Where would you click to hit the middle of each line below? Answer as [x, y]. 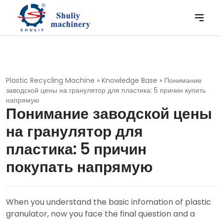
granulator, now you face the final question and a [100, 214]
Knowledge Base [129, 80]
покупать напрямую [79, 167]
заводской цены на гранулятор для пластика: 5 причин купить [106, 90]
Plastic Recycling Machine [50, 80]
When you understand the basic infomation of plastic [109, 202]
